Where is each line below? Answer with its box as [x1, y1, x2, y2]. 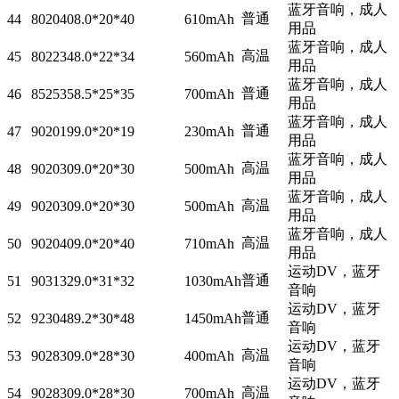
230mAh [184, 123, 234, 139]
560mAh [184, 48, 234, 64]
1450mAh [184, 310, 241, 326]
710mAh [184, 235, 234, 251]
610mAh [184, 11, 234, 27]
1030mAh [184, 273, 241, 289]
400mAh [184, 347, 234, 363]
